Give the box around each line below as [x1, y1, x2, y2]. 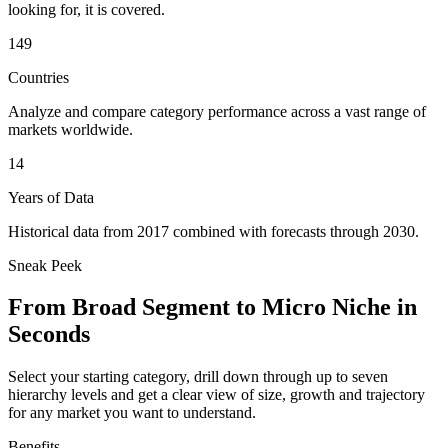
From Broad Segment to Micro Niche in [8, 294, 417, 321]
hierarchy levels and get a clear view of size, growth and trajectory [8, 386, 425, 404]
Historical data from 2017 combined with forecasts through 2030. [8, 222, 419, 240]
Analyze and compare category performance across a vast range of [8, 102, 426, 120]
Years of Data [8, 188, 94, 206]
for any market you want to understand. [8, 404, 256, 422]
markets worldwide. [8, 120, 133, 138]
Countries [8, 68, 69, 86]
